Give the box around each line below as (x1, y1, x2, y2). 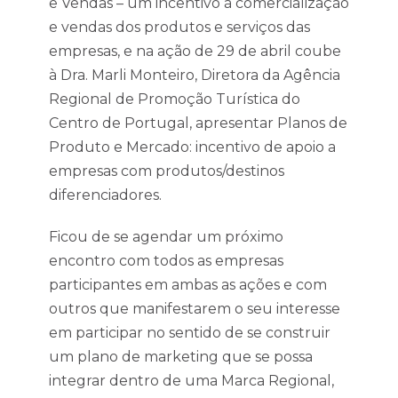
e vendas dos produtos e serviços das (49, 19, 310, 36)
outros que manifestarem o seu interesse (49, 300, 340, 317)
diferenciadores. (49, 187, 162, 203)
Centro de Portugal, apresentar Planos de (49, 115, 347, 131)
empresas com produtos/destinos (49, 163, 284, 179)
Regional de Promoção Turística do (49, 91, 300, 107)
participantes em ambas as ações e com (49, 276, 327, 293)
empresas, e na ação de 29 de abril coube (49, 43, 341, 60)
